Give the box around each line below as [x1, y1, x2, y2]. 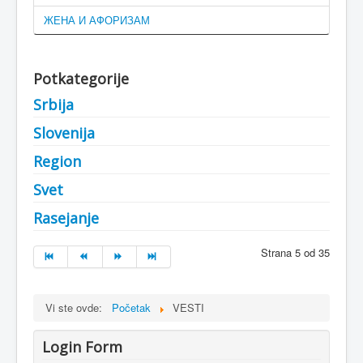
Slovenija [33, 123, 95, 143]
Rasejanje [33, 208, 99, 228]
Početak [112, 300, 151, 316]
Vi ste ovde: [45, 300, 109, 316]
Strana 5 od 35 [261, 245, 330, 261]
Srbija [33, 95, 74, 115]
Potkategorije [33, 69, 129, 89]
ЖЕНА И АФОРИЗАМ [44, 12, 150, 28]
